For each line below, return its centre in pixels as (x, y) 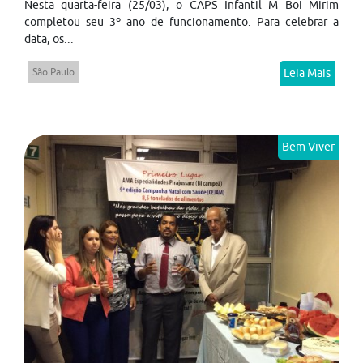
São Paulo (53, 71)
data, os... (49, 38)
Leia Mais (307, 73)
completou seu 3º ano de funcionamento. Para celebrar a (181, 21)
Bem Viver (308, 146)
